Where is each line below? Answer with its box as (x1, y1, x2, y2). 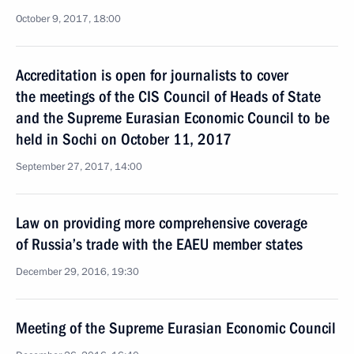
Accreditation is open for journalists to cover (16, 66, 288, 85)
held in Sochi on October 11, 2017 (16, 130, 232, 149)
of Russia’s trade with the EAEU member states (16, 235, 303, 254)
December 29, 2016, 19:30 (16, 265, 139, 279)
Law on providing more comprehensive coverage (16, 213, 307, 232)
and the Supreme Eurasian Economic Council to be (16, 108, 330, 127)
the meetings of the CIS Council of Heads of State (16, 87, 321, 106)
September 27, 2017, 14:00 (16, 160, 142, 174)
